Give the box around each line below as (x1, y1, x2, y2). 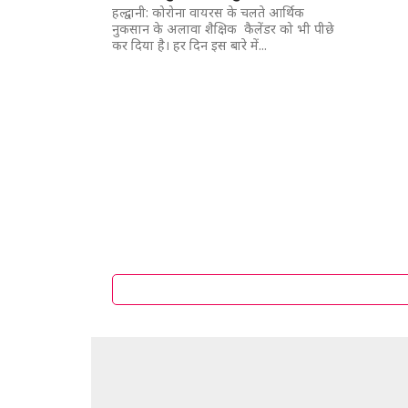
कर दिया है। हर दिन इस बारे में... (112, 36, 268, 54)
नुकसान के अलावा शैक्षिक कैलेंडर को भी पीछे (112, 20, 335, 37)
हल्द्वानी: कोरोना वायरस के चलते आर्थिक (112, 4, 305, 21)
